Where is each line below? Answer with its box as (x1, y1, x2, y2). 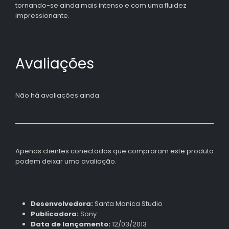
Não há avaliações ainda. (15, 90, 101, 100)
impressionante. (15, 11, 70, 21)
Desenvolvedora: (30, 199, 93, 209)
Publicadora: (30, 209, 79, 219)
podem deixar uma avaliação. (15, 156, 117, 166)
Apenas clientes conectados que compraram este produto (15, 146, 214, 156)
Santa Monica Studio (93, 199, 163, 209)
